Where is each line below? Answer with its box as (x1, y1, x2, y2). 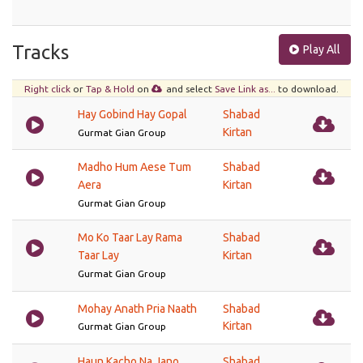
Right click (24, 83, 70, 94)
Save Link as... (215, 83, 275, 94)
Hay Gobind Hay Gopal (78, 107, 188, 121)
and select (166, 83, 215, 94)
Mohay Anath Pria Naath (78, 301, 198, 315)
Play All (303, 43, 340, 56)
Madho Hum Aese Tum (78, 160, 192, 174)
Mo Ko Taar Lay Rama (78, 231, 183, 245)
